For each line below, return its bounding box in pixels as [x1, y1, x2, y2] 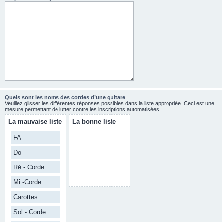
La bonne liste [72, 118, 116, 125]
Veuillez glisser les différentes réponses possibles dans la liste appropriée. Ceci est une [5, 100, 214, 106]
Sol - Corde [13, 208, 46, 216]
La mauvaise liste [8, 118, 62, 125]
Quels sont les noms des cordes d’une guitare [5, 94, 125, 100]
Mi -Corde [13, 178, 41, 186]
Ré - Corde [13, 164, 44, 171]
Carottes [13, 193, 38, 201]
